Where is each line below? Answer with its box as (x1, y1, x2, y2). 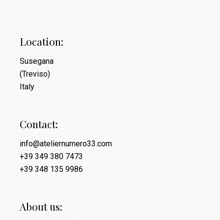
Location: (20, 34, 64, 48)
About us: (20, 199, 63, 213)
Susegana (20, 56, 54, 66)
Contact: (20, 117, 58, 131)
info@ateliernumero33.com (20, 139, 112, 148)
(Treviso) (20, 69, 51, 79)
